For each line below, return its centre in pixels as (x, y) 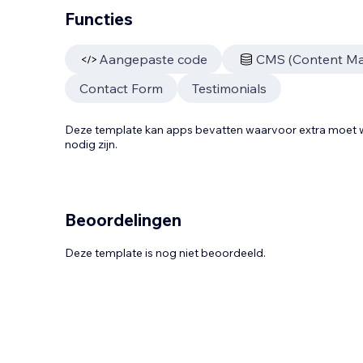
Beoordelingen (123, 220)
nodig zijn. (91, 144)
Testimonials (229, 88)
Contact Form (121, 88)
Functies (99, 19)
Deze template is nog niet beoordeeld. (165, 253)
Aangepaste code (153, 59)
